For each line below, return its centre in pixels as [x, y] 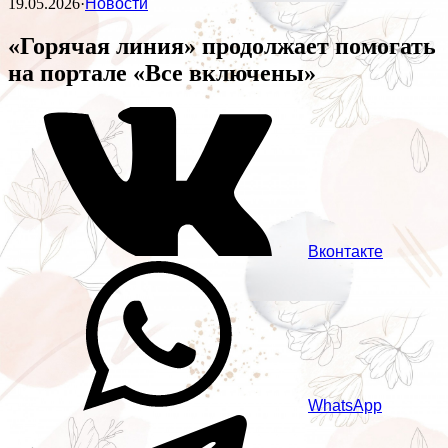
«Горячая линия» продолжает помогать [222, 46]
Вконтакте [345, 252]
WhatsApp [345, 406]
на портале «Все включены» [162, 73]
